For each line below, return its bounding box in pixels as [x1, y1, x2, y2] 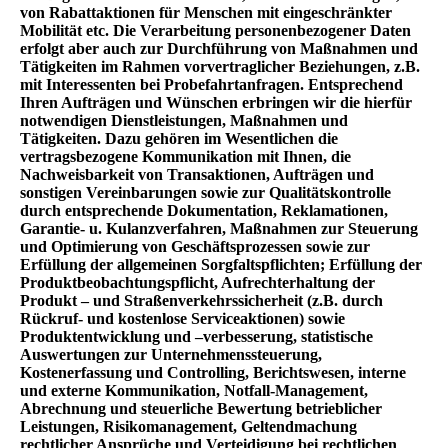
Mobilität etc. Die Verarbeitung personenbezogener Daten [20, 22, 411, 40]
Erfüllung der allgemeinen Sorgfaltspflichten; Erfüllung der [20, 256, 422, 274]
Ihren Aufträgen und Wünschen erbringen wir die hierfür [20, 94, 412, 112]
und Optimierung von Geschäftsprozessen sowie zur [20, 238, 370, 256]
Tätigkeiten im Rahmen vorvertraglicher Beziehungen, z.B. [20, 58, 420, 76]
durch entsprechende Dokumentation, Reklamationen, [20, 202, 388, 220]
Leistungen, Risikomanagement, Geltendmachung [20, 418, 357, 436]
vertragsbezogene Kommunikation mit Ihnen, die [20, 148, 351, 166]
